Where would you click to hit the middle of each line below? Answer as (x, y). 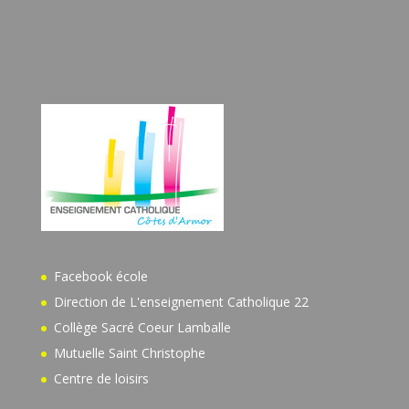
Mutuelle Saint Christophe (129, 352)
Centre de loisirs (101, 378)
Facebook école (100, 276)
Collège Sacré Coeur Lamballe (142, 327)
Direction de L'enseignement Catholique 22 (181, 301)
